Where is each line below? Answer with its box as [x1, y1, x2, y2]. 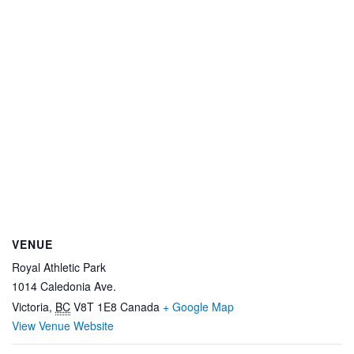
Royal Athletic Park [12, 259, 106, 276]
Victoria [12, 299, 49, 315]
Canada [120, 299, 160, 315]
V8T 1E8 [73, 299, 117, 315]
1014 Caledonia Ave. [12, 278, 116, 295]
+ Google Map [163, 299, 234, 315]
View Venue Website [12, 318, 114, 334]
